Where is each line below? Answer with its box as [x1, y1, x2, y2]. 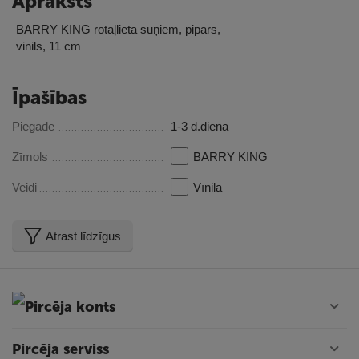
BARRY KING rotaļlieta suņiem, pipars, [16, 22, 220, 37]
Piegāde [12, 119, 54, 134]
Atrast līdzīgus [46, 229, 121, 244]
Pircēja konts [25, 298, 115, 316]
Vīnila [193, 180, 223, 195]
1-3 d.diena [171, 119, 229, 134]
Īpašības [12, 86, 87, 110]
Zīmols [12, 150, 48, 164]
